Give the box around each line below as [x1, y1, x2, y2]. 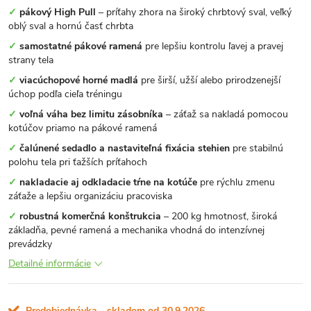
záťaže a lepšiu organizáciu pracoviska [8, 190, 172, 203]
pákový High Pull [19, 6, 96, 19]
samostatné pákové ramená [19, 40, 142, 53]
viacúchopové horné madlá [19, 74, 138, 87]
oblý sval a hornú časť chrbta [8, 19, 133, 33]
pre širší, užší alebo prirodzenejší [138, 74, 280, 87]
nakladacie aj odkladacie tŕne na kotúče [19, 176, 197, 189]
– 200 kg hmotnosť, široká [161, 210, 277, 223]
